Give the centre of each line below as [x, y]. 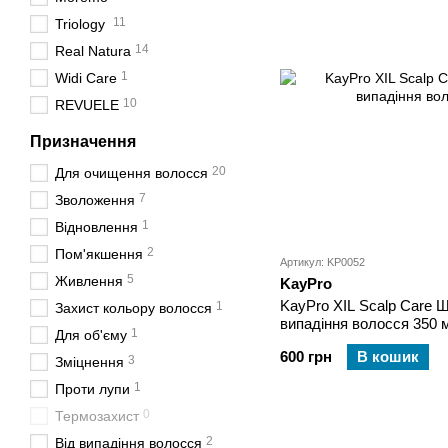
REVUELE [87, 105]
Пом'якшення [99, 254]
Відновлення [96, 227]
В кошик [388, 357]
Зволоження [95, 200]
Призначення [83, 141]
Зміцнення [89, 362]
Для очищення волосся [131, 173]
